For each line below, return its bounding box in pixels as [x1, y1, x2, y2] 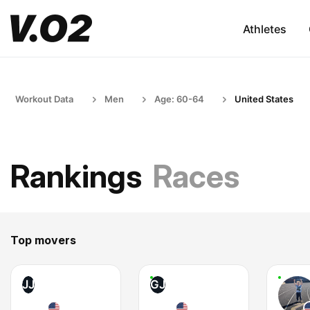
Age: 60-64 [154, 93, 204, 104]
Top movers [10, 233, 76, 247]
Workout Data [15, 93, 73, 104]
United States [235, 93, 293, 104]
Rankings [10, 157, 142, 195]
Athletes [242, 21, 286, 36]
